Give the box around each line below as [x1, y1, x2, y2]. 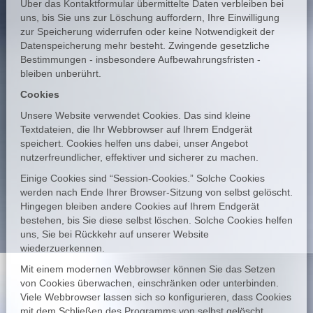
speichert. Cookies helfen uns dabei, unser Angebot [20, 138, 248, 149]
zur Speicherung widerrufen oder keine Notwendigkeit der [20, 26, 275, 37]
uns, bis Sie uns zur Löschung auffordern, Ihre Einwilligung [20, 12, 279, 23]
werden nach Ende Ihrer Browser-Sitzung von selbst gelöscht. [20, 187, 293, 198]
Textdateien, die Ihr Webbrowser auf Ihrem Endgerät [20, 124, 252, 135]
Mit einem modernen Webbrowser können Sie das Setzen [20, 263, 275, 275]
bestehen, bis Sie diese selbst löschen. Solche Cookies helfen [20, 214, 293, 226]
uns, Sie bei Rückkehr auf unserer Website [20, 228, 209, 240]
